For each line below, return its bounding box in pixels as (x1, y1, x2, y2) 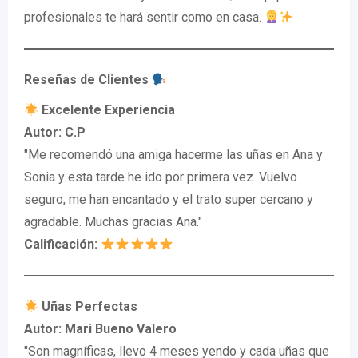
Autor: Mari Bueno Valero (24, 321, 177, 336)
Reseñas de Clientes (24, 72, 149, 87)
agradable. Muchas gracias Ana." (24, 214, 202, 229)
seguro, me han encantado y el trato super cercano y (24, 192, 313, 207)
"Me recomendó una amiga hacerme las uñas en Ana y (24, 147, 323, 162)
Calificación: (24, 237, 101, 252)
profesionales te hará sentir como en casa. (24, 10, 265, 25)
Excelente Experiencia (38, 102, 176, 117)
